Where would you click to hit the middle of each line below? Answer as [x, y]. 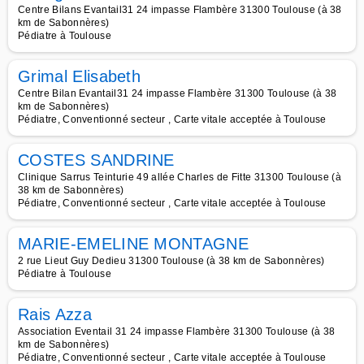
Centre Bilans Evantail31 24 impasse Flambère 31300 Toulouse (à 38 [180, 10]
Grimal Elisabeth [80, 76]
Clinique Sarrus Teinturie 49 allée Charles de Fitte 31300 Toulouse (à [180, 177]
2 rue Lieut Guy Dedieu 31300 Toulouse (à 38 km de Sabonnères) [171, 261]
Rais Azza [55, 314]
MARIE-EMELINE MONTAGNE [134, 244]
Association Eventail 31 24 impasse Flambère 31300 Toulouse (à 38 [177, 331]
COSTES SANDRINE [96, 160]
